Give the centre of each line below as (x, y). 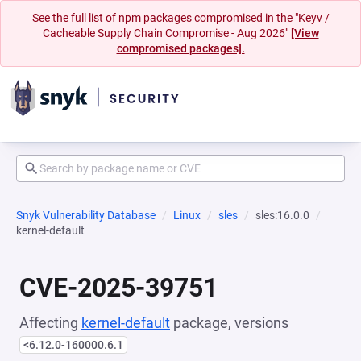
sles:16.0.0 (282, 215)
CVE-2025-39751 (118, 288)
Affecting (50, 323)
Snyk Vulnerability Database (86, 215)
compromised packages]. (180, 48)
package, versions (229, 323)
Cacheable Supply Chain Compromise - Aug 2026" (166, 33)
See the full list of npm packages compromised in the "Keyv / (180, 18)
